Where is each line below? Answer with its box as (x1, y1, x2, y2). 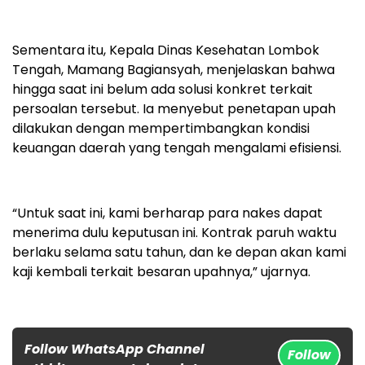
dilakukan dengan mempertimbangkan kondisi (12, 119, 310, 139)
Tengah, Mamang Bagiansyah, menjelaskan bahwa (12, 60, 335, 80)
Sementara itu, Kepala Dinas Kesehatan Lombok (12, 41, 319, 60)
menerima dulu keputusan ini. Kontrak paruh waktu (12, 223, 336, 243)
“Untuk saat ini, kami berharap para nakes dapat (12, 204, 323, 223)
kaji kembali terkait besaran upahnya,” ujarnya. (12, 262, 310, 282)
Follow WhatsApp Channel (24, 340, 204, 359)
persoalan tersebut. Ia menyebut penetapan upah (12, 99, 336, 119)
